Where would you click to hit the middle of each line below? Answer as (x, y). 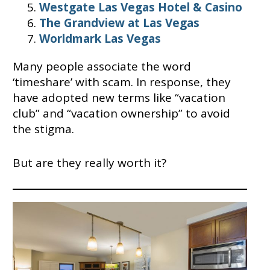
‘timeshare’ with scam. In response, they (121, 82)
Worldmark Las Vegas (100, 39)
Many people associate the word (102, 67)
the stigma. (45, 129)
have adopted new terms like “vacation (119, 98)
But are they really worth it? (89, 163)
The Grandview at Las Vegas (120, 23)
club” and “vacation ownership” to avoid (121, 114)
